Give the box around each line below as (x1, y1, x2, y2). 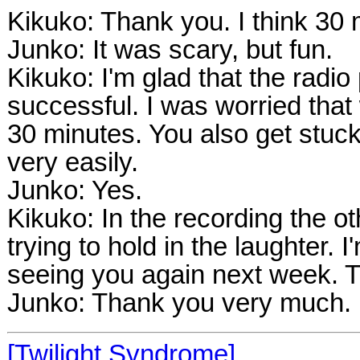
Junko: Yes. (7, 175, 142, 205)
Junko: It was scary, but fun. (7, 35, 333, 64)
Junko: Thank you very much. (7, 288, 351, 317)
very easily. (7, 147, 138, 177)
